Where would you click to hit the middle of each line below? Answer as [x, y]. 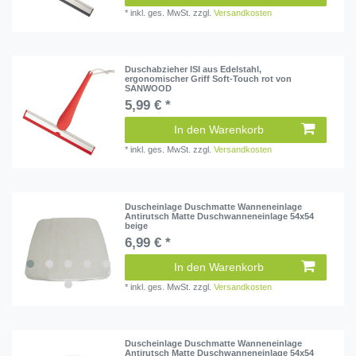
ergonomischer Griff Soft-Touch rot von [209, 79]
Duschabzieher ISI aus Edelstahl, [193, 70]
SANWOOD [149, 89]
